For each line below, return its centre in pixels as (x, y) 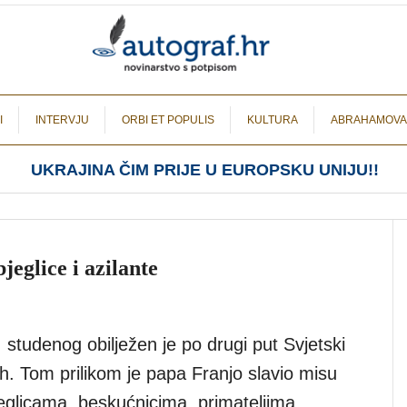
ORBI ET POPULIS (168, 120)
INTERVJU (62, 120)
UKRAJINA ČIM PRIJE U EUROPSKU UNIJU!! (204, 170)
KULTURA (273, 120)
